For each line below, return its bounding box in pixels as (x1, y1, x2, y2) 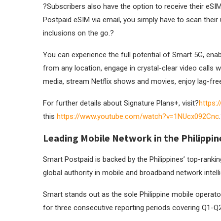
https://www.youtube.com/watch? (57, 112, 166, 121)
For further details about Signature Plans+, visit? (43, 99, 199, 108)
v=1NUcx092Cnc (166, 112, 219, 121)
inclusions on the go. (43, 29, 110, 37)
